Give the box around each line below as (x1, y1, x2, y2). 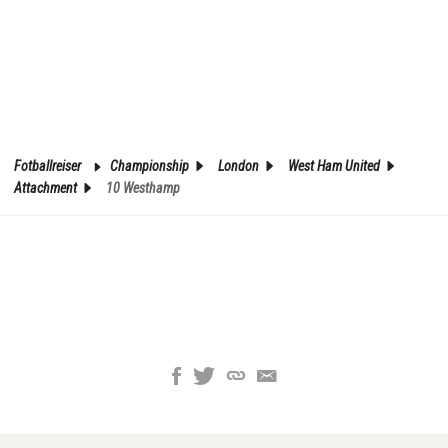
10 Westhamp (106, 179, 180, 196)
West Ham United (288, 157, 383, 174)
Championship (110, 157, 192, 174)
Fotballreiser (14, 157, 84, 174)
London (218, 157, 262, 174)
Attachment (14, 179, 80, 196)
